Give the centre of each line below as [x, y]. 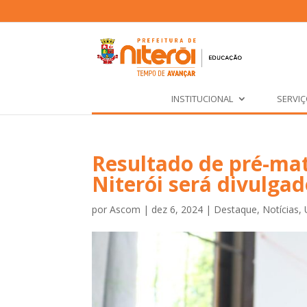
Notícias [281, 209]
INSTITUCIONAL [202, 99]
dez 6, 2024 [177, 209]
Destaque [236, 209]
